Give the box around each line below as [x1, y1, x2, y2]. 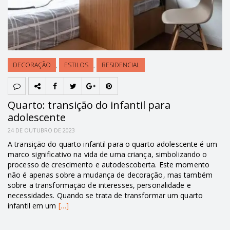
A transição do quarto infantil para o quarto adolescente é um [8, 139, 217, 149]
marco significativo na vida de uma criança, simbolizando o [8, 149, 207, 160]
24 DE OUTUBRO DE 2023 [8, 126, 75, 135]
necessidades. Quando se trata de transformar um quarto [8, 190, 203, 201]
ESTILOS [64, 61, 88, 70]
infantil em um [8, 201, 59, 211]
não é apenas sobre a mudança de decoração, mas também [8, 170, 213, 180]
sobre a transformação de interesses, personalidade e [8, 180, 191, 190]
